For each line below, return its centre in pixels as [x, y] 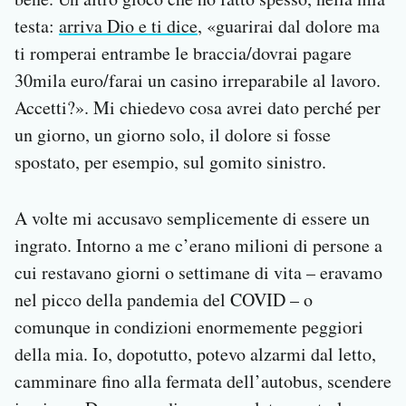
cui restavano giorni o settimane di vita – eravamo [198, 273]
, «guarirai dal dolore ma [289, 26]
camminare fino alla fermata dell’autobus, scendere [203, 382]
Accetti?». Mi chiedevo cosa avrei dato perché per [198, 108]
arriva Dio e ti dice [128, 26]
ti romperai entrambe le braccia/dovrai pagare [183, 53]
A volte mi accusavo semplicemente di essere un [192, 218]
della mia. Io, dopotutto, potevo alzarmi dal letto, [195, 354]
